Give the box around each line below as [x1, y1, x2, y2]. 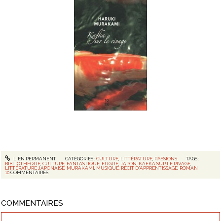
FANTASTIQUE [67, 160, 100, 166]
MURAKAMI [67, 165, 95, 171]
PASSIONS [154, 155, 177, 161]
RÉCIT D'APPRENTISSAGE [121, 165, 178, 171]
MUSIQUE [96, 165, 119, 171]
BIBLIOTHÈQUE [5, 160, 41, 166]
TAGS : [186, 155, 200, 161]
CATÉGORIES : [65, 155, 96, 161]
